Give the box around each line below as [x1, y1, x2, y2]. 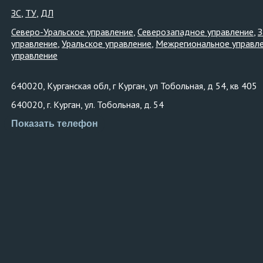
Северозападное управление [137, 26, 254, 38]
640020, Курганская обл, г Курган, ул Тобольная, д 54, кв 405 [11, 80, 257, 92]
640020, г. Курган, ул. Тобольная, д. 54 [11, 99, 164, 110]
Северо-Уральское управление [11, 26, 133, 38]
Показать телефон [11, 119, 98, 129]
